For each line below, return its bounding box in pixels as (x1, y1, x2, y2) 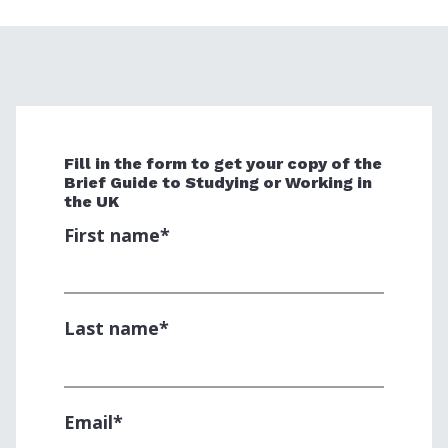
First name (64, 222, 160, 247)
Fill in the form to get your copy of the (64, 153, 382, 173)
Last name (64, 316, 159, 341)
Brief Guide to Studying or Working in (64, 172, 372, 192)
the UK (64, 191, 119, 211)
